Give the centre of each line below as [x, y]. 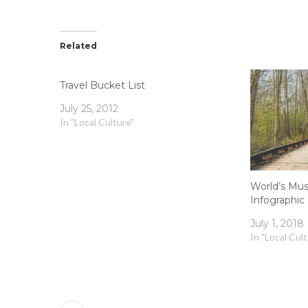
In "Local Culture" [97, 122]
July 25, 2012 [89, 108]
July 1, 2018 [277, 223]
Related [78, 45]
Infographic [278, 200]
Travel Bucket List [102, 85]
